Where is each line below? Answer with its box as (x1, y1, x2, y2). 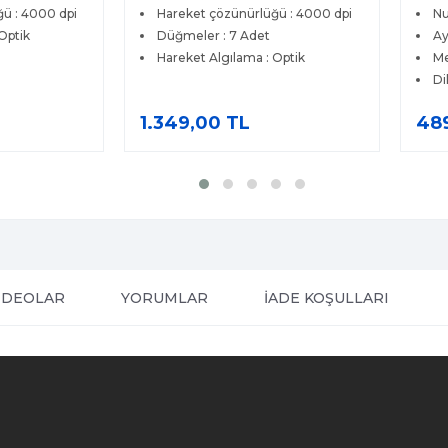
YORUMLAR (121, 289, 208, 308)
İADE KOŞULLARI (264, 289, 389, 308)
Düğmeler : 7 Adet (157, 28, 271, 44)
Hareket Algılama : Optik (157, 50, 306, 66)
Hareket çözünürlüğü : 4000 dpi (157, 6, 353, 22)
